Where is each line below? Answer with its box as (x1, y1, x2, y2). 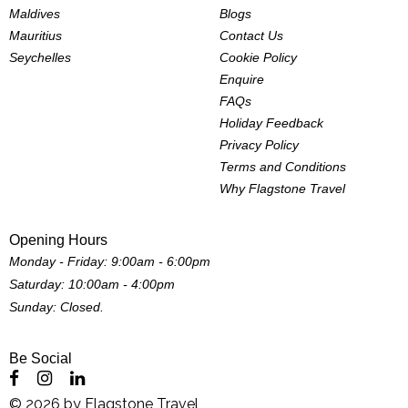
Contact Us (219, 28, 284, 44)
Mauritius (9, 28, 62, 44)
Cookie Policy (219, 50, 298, 66)
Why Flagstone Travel (219, 181, 346, 197)
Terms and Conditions (219, 159, 347, 175)
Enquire (219, 72, 265, 87)
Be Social (9, 351, 72, 367)
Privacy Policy (219, 138, 300, 153)
